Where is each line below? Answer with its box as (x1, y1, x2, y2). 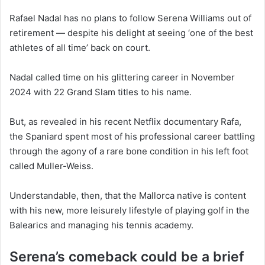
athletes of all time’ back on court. (9, 41, 150, 53)
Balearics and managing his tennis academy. (9, 219, 193, 231)
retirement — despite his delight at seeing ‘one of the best (9, 27, 253, 38)
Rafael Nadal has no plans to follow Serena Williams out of (9, 12, 251, 24)
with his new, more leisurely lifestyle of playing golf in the (9, 204, 250, 216)
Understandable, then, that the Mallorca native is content (9, 189, 246, 201)
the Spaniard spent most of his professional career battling (9, 130, 255, 142)
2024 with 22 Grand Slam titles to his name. (9, 86, 192, 98)
